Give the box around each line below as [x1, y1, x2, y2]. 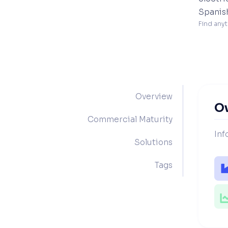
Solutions [134, 137, 173, 147]
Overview [135, 91, 173, 101]
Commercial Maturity [87, 114, 173, 124]
